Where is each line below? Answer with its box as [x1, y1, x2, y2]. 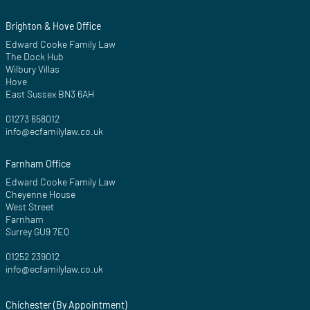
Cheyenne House [6, 188, 75, 201]
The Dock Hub [6, 51, 64, 63]
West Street [6, 201, 54, 213]
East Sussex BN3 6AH [6, 88, 94, 100]
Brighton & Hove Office [6, 20, 101, 33]
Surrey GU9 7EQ [6, 226, 69, 238]
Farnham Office [6, 158, 71, 170]
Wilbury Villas [6, 63, 60, 75]
